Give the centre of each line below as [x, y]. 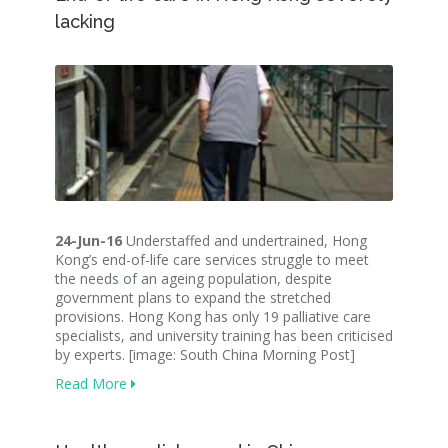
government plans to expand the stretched [193, 297]
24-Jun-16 [88, 240]
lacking [85, 21]
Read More [93, 383]
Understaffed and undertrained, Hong [244, 240]
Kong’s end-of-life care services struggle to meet [212, 259]
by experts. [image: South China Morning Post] [205, 354]
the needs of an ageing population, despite [193, 278]
